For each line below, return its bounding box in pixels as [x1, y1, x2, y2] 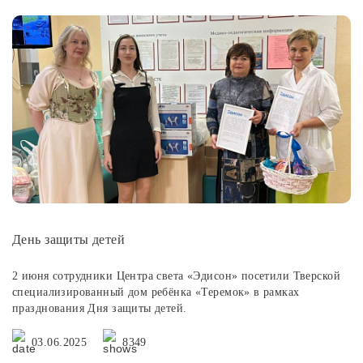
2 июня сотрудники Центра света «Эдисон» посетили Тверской [12, 270, 340, 283]
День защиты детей [12, 233, 126, 247]
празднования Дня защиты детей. [12, 302, 187, 315]
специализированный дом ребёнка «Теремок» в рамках [12, 286, 300, 299]
